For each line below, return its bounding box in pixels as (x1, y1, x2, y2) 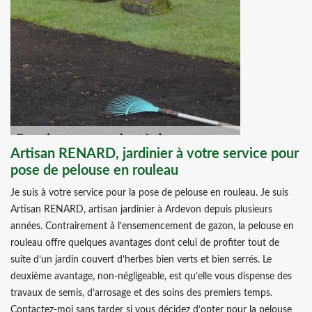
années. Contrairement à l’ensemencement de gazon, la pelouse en (10, 221, 294, 231)
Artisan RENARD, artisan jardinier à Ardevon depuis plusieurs (10, 205, 272, 214)
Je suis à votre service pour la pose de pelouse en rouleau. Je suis (10, 188, 288, 198)
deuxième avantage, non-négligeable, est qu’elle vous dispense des (10, 272, 292, 281)
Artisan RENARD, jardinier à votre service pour (10, 147, 299, 161)
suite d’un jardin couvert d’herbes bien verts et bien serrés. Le (10, 255, 272, 265)
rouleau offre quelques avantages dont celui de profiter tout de (10, 238, 279, 248)
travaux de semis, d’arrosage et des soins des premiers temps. (10, 288, 272, 298)
